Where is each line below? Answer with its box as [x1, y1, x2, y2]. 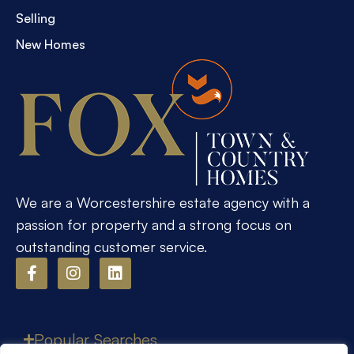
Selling [16, 10, 55, 26]
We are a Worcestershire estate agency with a [16, 194, 310, 211]
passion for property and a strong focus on [16, 216, 292, 233]
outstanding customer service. [16, 238, 207, 255]
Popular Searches [34, 330, 157, 349]
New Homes [16, 36, 85, 52]
